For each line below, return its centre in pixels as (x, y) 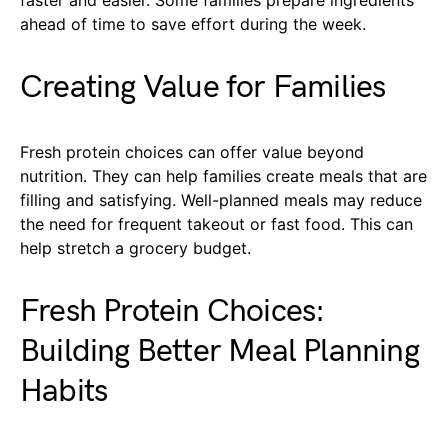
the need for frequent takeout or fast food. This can (216, 223)
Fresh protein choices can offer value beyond (192, 151)
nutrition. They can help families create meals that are (223, 175)
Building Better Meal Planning (219, 351)
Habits (64, 391)
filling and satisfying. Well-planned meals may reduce (221, 199)
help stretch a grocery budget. (135, 247)
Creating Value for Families (203, 87)
